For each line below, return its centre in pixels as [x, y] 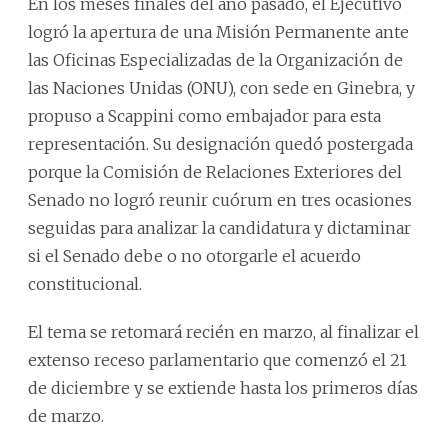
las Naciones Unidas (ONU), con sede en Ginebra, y [221, 88]
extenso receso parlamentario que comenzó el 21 [217, 360]
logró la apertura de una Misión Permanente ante [218, 32]
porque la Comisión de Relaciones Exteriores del [215, 172]
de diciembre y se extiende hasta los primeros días [223, 388]
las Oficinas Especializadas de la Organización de [215, 60]
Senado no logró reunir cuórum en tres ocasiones [220, 200]
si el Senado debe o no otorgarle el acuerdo [194, 256]
